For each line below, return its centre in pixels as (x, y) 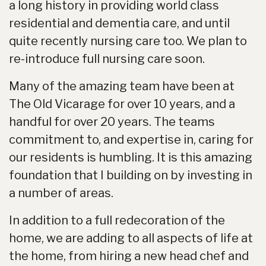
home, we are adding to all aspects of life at (131, 238)
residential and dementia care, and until (119, 23)
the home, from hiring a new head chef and (129, 256)
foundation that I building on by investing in (131, 175)
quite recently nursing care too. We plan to (128, 41)
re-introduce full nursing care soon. (107, 59)
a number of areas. (61, 193)
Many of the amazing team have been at (122, 86)
